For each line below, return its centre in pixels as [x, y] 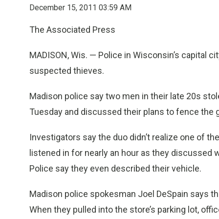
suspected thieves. [67, 71]
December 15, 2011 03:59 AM [80, 8]
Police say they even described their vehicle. [115, 168]
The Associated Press [72, 30]
